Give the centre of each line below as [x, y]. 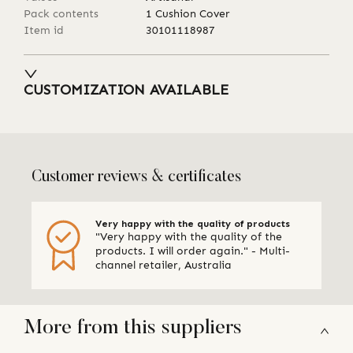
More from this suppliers [133, 329]
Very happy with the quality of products [193, 224]
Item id [44, 31]
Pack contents [61, 14]
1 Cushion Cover [188, 14]
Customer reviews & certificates [136, 178]
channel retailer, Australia [163, 266]
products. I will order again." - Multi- [173, 251]
